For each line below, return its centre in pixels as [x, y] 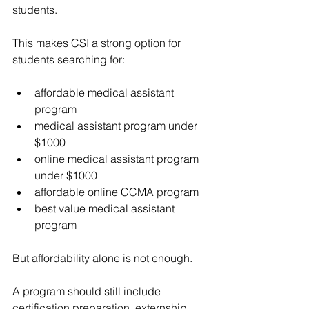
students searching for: [69, 59]
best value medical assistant [106, 208]
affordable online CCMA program [117, 191]
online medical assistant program [118, 158]
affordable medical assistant [106, 92]
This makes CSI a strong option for [98, 42]
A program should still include [88, 291]
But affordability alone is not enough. [102, 258]
